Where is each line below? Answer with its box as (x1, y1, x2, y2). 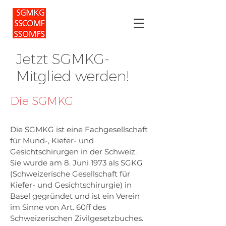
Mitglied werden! (16, 68, 129, 85)
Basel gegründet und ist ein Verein (10, 191, 140, 201)
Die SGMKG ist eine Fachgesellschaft (10, 125, 148, 134)
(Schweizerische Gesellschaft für (10, 169, 130, 179)
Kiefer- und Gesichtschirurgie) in (10, 180, 132, 190)
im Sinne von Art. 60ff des (10, 202, 106, 212)
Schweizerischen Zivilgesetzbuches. (10, 213, 143, 223)
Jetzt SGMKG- (16, 50, 109, 68)
